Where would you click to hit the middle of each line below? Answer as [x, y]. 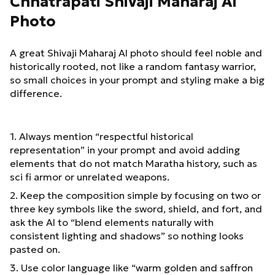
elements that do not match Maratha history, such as [134, 163]
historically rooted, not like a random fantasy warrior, [133, 66]
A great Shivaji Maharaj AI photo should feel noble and [136, 52]
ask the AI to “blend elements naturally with [112, 222]
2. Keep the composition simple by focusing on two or [135, 195]
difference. [36, 93]
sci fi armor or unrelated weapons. [90, 176]
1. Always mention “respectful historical [102, 136]
